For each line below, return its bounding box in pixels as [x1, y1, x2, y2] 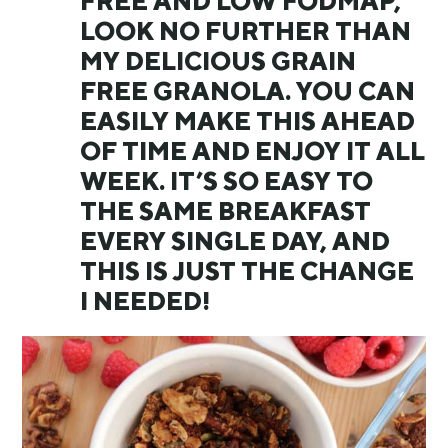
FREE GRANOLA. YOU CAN [80, 75, 416, 106]
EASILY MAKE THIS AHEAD [80, 105, 416, 136]
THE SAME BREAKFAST [80, 195, 372, 226]
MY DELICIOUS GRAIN [80, 45, 357, 76]
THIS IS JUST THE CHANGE [80, 255, 415, 286]
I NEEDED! [80, 285, 211, 316]
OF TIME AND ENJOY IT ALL [80, 135, 426, 166]
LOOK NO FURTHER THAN [80, 15, 412, 46]
